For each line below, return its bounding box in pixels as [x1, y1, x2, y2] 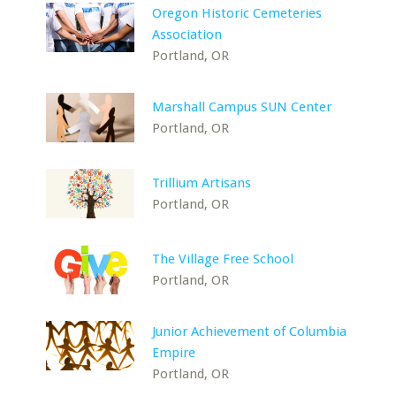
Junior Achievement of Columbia [152, 324, 347, 339]
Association [152, 27, 223, 42]
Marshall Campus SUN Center [152, 99, 332, 115]
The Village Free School [152, 251, 294, 267]
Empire [152, 345, 196, 361]
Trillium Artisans [152, 175, 252, 191]
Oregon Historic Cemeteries [152, 5, 323, 21]
